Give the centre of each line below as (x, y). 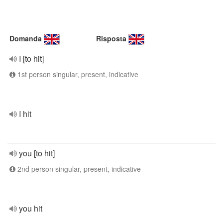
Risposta (111, 38)
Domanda (26, 38)
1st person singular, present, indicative (77, 74)
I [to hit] (31, 58)
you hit (31, 208)
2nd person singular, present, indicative (78, 169)
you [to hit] (37, 153)
